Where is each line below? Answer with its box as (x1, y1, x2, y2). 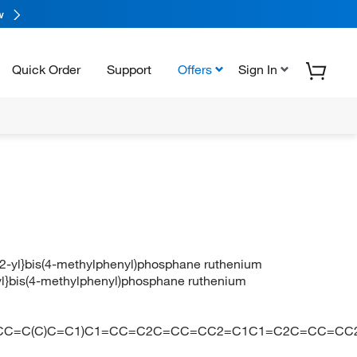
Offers (178, 61, 212, 77)
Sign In (238, 61, 277, 77)
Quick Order (12, 61, 80, 77)
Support (107, 61, 151, 77)
